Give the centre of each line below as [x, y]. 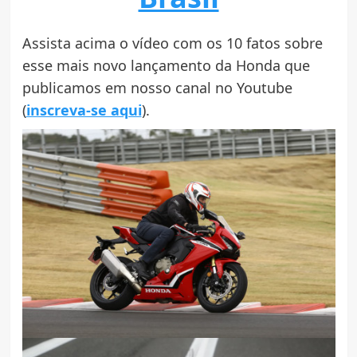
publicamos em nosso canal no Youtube [157, 87]
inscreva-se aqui [84, 110]
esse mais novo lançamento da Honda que [166, 65]
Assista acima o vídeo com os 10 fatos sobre [172, 43]
